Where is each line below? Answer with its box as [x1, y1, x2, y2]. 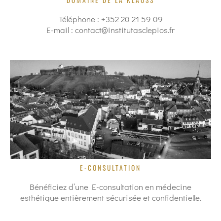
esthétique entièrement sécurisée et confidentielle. [20, 192, 201, 203]
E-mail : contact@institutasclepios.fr [46, 24, 175, 36]
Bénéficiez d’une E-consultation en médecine [30, 181, 191, 192]
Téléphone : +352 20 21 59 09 [58, 13, 163, 25]
